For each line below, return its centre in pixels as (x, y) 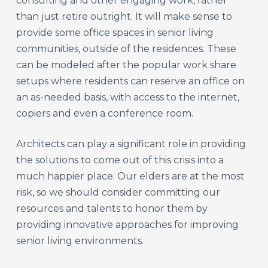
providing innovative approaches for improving (128, 224)
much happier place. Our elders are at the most (131, 176)
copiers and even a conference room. (105, 113)
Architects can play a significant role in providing (131, 144)
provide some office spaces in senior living (115, 32)
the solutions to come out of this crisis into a (120, 160)
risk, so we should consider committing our (118, 192)
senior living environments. (80, 240)
